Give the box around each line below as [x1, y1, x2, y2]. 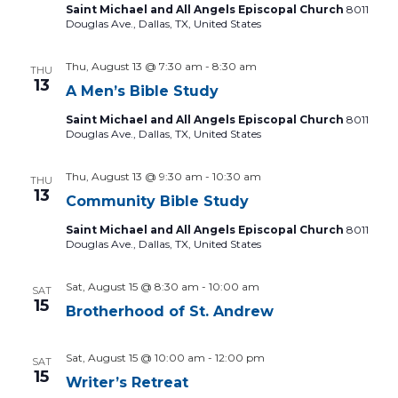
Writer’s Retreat [65, 374, 188, 391]
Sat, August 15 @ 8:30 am [65, 280, 199, 293]
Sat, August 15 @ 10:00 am [65, 351, 205, 364]
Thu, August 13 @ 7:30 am [65, 60, 203, 73]
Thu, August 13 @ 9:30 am [65, 170, 203, 183]
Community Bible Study [65, 193, 249, 210]
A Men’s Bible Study [65, 83, 219, 99]
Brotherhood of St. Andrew [65, 303, 274, 320]
